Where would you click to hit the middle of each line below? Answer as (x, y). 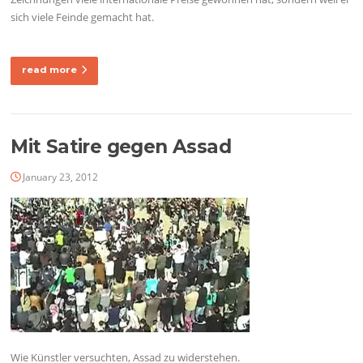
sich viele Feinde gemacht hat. (83, 17)
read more (50, 70)
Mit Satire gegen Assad (121, 147)
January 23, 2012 (61, 177)
